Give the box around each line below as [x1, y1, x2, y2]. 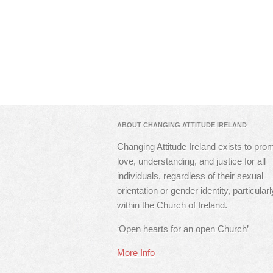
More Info [117, 247, 155, 258]
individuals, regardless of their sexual [117, 171, 263, 181]
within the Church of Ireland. [117, 200, 227, 210]
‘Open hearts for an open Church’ [117, 224, 249, 234]
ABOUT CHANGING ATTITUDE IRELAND [117, 121, 247, 129]
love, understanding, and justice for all [117, 156, 266, 166]
